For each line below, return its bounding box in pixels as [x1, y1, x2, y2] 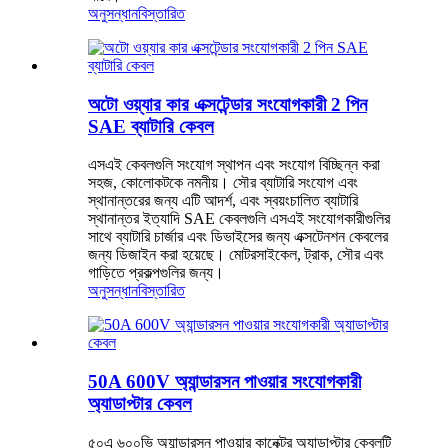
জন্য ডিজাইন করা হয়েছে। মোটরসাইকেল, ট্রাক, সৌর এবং [88, 246, 384, 264]
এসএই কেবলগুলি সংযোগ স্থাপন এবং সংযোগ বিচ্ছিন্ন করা [88, 156, 380, 174]
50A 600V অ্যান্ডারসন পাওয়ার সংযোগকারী [88, 371, 361, 392]
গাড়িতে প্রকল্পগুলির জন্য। [88, 264, 224, 282]
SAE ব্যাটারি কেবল [88, 115, 214, 137]
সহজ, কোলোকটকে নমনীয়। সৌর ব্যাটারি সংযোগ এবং [88, 174, 358, 192]
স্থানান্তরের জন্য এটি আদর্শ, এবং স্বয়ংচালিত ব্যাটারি [88, 192, 358, 210]
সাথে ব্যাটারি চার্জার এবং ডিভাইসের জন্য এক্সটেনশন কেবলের [88, 228, 388, 246]
